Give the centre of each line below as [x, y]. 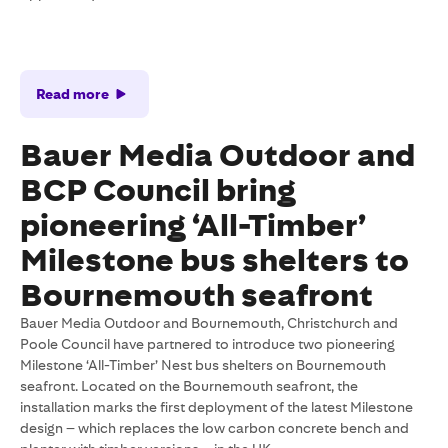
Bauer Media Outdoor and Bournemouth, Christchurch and [209, 323]
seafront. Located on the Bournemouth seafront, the [189, 386]
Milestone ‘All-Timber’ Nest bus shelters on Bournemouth [203, 365]
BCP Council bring [158, 191]
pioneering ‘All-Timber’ [193, 226]
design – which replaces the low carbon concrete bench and [214, 428]
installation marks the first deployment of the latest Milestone [216, 407]
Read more [72, 93]
